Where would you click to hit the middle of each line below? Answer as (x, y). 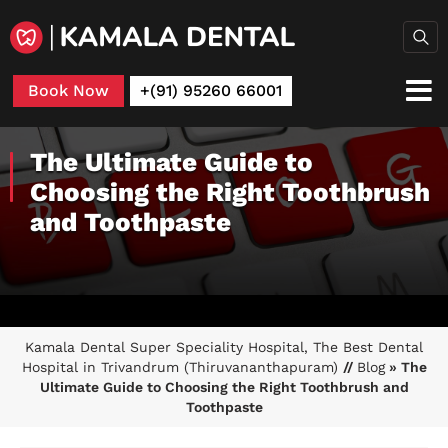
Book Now (68, 90)
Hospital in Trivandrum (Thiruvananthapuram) (182, 366)
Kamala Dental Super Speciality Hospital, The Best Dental (224, 346)
